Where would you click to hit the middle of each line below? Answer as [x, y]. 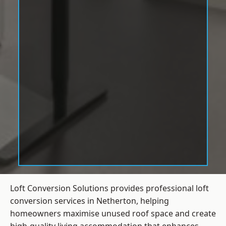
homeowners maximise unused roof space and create [113, 214]
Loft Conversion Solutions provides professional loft [109, 188]
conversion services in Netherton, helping [90, 201]
